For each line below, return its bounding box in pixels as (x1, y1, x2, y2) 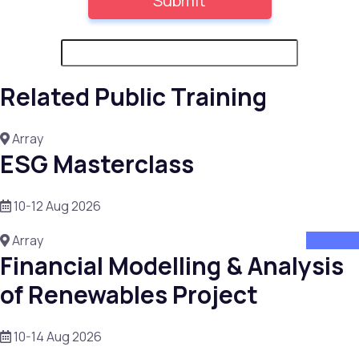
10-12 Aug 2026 (11, 196, 101, 215)
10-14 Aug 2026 (11, 327, 102, 345)
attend (306, 231, 348, 249)
